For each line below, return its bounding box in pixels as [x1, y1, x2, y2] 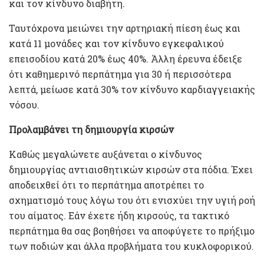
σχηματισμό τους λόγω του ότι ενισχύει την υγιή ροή [9, 193, 255, 206]
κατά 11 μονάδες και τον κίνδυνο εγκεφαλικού [9, 37, 224, 49]
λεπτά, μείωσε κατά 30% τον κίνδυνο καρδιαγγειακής [9, 82, 255, 95]
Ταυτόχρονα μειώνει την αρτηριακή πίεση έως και [9, 21, 240, 34]
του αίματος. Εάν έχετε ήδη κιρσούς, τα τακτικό [9, 209, 229, 222]
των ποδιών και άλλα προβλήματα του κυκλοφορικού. [9, 239, 254, 252]
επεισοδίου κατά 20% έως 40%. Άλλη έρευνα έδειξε [9, 52, 242, 65]
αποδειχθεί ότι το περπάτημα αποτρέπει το [9, 178, 204, 191]
